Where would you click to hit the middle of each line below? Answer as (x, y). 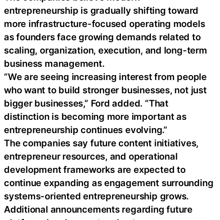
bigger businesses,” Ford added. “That (86, 103)
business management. (54, 63)
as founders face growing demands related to (102, 37)
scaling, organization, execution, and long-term (106, 50)
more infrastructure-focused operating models (105, 24)
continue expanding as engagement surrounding (109, 183)
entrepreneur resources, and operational (91, 156)
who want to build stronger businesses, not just (105, 90)
